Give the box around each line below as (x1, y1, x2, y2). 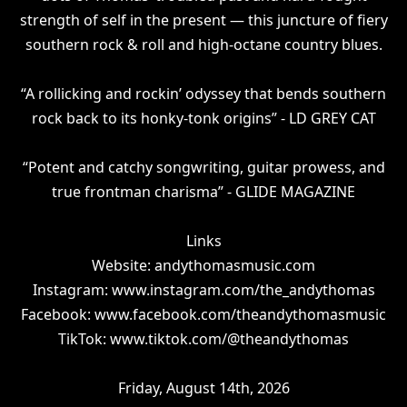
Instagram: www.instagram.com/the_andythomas (32, 280, 375, 300)
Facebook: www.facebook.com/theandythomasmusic (21, 304, 386, 324)
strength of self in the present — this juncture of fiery (19, 10, 388, 30)
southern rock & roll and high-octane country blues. (25, 35, 382, 55)
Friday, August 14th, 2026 (117, 378, 290, 398)
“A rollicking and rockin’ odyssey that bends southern (21, 84, 386, 104)
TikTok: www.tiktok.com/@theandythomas (58, 329, 349, 349)
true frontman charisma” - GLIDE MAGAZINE (52, 182, 355, 202)
